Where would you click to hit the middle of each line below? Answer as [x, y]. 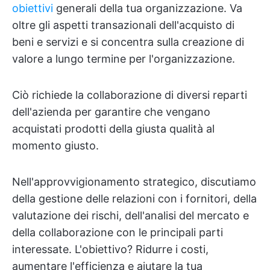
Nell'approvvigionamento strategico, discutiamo [134, 182]
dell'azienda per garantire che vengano [111, 112]
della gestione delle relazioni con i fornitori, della [134, 199]
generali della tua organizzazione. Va [148, 8]
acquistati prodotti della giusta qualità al [113, 129]
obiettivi [33, 8]
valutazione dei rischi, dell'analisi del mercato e [130, 215]
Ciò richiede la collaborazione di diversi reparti [130, 95]
